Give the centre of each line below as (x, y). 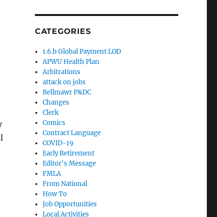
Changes (56, 102)
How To (55, 194)
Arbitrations (62, 72)
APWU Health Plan (71, 62)
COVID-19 (58, 143)
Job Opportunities (70, 204)
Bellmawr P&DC (67, 92)
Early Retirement (69, 153)
